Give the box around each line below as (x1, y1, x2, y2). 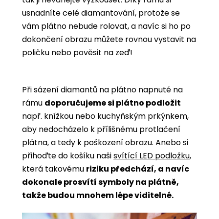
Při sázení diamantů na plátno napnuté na (22, 84, 183, 95)
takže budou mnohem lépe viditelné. (22, 189, 175, 201)
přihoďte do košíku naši (22, 150, 113, 161)
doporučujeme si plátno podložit (44, 97, 181, 109)
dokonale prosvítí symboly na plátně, (22, 176, 179, 188)
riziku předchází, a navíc (86, 163, 189, 175)
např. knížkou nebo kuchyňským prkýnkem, (22, 110, 189, 122)
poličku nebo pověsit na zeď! (22, 46, 132, 58)
